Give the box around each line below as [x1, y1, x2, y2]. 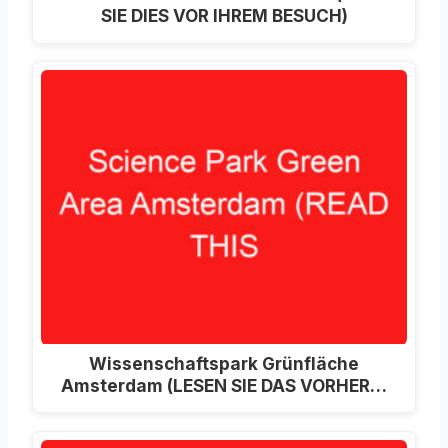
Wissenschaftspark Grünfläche [89, 352, 359, 374]
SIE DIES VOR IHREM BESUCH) [100, 5, 348, 27]
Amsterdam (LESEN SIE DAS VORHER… [61, 374, 387, 396]
